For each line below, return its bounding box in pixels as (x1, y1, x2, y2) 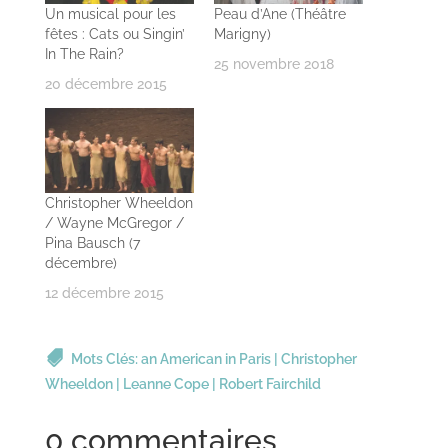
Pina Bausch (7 (44, 235, 140, 252)
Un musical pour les (44, 5, 176, 22)
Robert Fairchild (218, 376, 321, 393)
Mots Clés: (70, 350, 141, 367)
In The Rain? (44, 45, 124, 62)
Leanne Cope (122, 376, 209, 393)
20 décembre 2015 (44, 75, 167, 92)
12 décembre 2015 (44, 285, 164, 302)
